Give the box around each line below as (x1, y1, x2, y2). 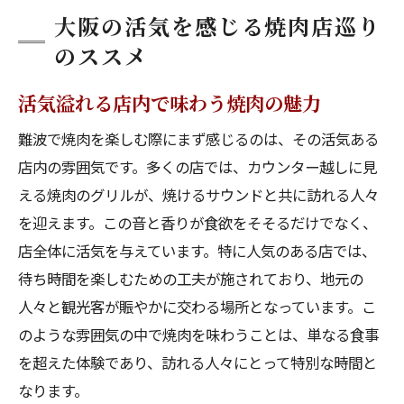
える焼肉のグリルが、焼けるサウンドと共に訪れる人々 (18, 184, 379, 206)
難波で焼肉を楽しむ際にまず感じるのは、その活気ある (18, 128, 379, 150)
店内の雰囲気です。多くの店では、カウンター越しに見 (18, 156, 377, 178)
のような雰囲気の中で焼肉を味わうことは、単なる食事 (18, 324, 379, 345)
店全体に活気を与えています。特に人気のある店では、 (18, 240, 376, 262)
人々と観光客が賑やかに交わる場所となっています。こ (18, 296, 376, 317)
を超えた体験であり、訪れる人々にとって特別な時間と (18, 352, 377, 373)
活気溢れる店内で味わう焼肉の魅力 (18, 88, 321, 116)
